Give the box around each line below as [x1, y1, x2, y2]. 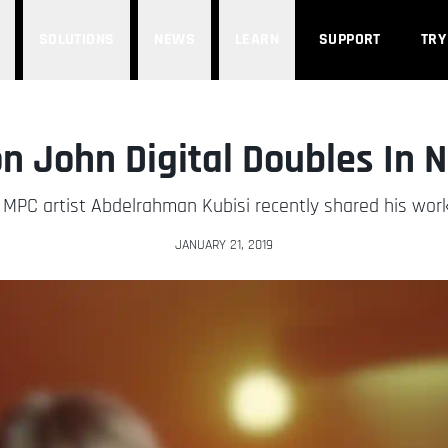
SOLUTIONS [38, 29, 115, 50]
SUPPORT [319, 29, 381, 50]
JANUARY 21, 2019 [175, 236, 273, 254]
